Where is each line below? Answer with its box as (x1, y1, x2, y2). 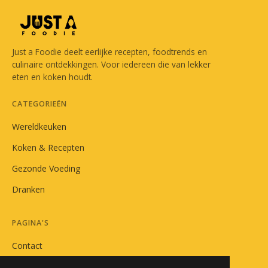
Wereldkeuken (12, 120, 66, 132)
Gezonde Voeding (12, 162, 81, 174)
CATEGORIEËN (12, 98, 67, 109)
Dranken (12, 183, 45, 195)
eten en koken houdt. (12, 71, 93, 83)
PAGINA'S (12, 217, 49, 228)
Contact (12, 239, 42, 251)
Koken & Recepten (12, 141, 84, 153)
